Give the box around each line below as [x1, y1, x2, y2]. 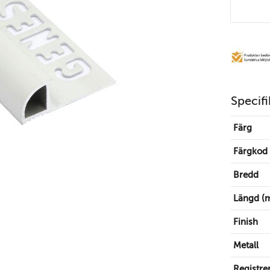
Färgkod [233, 146, 268, 156]
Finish [233, 216, 258, 227]
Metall [233, 240, 259, 250]
